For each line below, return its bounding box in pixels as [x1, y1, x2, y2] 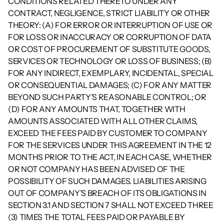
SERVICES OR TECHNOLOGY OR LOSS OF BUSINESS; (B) [8, 56, 212, 66]
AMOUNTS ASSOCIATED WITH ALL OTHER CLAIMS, [8, 116, 197, 126]
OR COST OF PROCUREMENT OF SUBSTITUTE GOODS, [8, 44, 210, 54]
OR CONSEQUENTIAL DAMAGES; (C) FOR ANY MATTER [8, 80, 211, 90]
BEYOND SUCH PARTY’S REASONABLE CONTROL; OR [8, 92, 206, 102]
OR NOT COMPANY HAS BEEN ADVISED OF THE [8, 164, 185, 174]
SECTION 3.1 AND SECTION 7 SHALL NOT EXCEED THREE [8, 200, 213, 210]
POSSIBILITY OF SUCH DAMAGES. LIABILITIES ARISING [8, 176, 206, 186]
